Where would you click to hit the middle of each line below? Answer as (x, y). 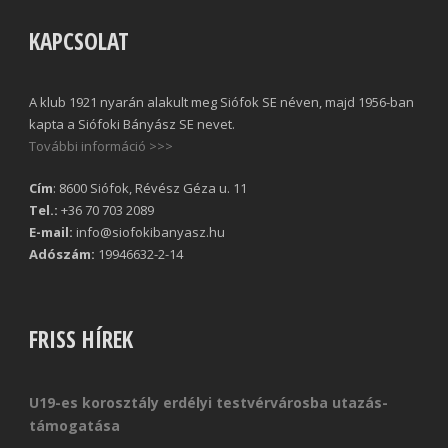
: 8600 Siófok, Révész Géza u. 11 (150, 187)
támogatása (74, 425)
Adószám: (62, 253)
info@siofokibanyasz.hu (149, 231)
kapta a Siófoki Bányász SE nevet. (132, 123)
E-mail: (51, 231)
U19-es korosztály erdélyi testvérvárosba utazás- (208, 402)
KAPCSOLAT (79, 40)
